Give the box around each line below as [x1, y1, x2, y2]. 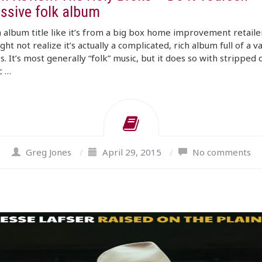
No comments [192, 146, 251, 158]
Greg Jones [25, 146, 71, 158]
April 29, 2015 [102, 146, 161, 158]
